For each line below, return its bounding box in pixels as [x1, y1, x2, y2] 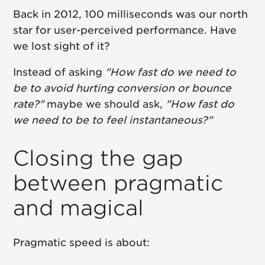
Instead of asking [13, 66, 106, 79]
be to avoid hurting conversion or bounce [13, 82, 232, 95]
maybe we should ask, [44, 98, 166, 111]
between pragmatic [13, 170, 224, 196]
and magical [13, 195, 144, 221]
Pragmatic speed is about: [13, 237, 150, 249]
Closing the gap [13, 146, 183, 171]
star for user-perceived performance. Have [13, 24, 237, 37]
